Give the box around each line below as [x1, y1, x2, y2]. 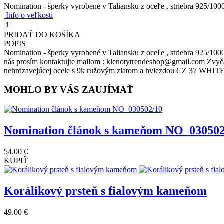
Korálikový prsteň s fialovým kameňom [4, 184, 207, 197]
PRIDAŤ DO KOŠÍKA [4, 30, 80, 39]
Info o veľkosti [4, 10, 53, 19]
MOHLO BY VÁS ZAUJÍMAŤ [4, 84, 133, 95]
